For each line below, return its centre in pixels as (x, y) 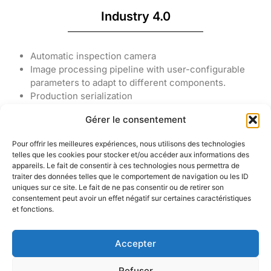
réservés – (230, 246)
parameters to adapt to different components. (128, 83)
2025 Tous (230, 221)
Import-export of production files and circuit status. (141, 109)
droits (230, 233)
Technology (107, 191)
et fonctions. (33, 209)
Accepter (135, 243)
